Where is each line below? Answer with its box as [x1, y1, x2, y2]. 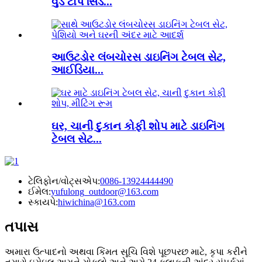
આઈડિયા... [51, 64, 104, 77]
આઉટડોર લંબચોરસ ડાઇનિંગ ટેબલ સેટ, [51, 51, 226, 64]
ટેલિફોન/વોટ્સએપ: [28, 176, 100, 187]
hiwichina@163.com [58, 197, 135, 208]
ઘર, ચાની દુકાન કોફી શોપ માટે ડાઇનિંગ [51, 119, 225, 132]
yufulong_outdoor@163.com [51, 187, 158, 197]
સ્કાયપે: [28, 197, 58, 208]
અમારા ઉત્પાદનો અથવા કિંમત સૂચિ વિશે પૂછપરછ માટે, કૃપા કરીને [5, 247, 247, 257]
